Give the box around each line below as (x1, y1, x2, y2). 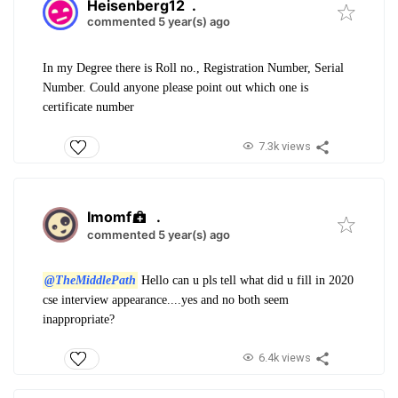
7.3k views (258, 139, 311, 153)
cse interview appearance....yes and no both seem (43, 292, 289, 306)
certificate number (43, 100, 134, 115)
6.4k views (258, 350, 311, 364)
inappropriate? (43, 312, 118, 326)
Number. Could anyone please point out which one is (43, 81, 308, 95)
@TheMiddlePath (44, 273, 136, 287)
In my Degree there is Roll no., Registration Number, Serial (43, 61, 344, 76)
